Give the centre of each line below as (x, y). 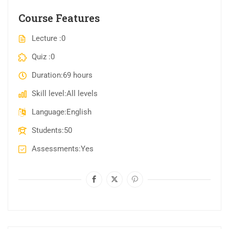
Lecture (45, 39)
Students (47, 131)
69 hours (77, 75)
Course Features (59, 18)
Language (48, 112)
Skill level (48, 94)
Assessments (55, 149)
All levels (82, 94)
